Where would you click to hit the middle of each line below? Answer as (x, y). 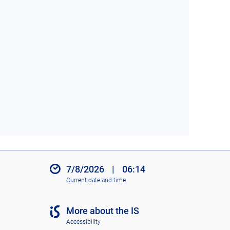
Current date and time (96, 180)
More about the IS (102, 211)
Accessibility (83, 222)
